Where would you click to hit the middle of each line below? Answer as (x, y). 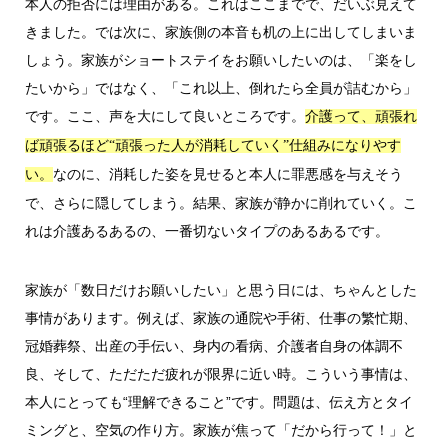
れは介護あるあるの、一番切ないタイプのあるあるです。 (206, 231)
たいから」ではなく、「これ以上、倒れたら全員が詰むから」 (220, 88)
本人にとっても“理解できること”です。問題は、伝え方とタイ (218, 401)
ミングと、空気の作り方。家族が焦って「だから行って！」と (220, 429)
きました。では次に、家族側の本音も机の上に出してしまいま (220, 32)
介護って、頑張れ (360, 117)
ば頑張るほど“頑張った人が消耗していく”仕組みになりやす (212, 146)
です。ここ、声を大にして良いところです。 (164, 116)
